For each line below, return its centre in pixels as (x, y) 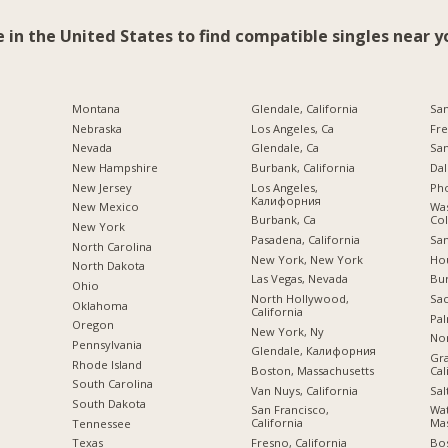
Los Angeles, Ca (292, 128)
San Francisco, (289, 410)
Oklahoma (99, 305)
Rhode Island (106, 364)
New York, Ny (287, 331)
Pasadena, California (305, 239)
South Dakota (108, 403)
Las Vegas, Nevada (299, 279)
